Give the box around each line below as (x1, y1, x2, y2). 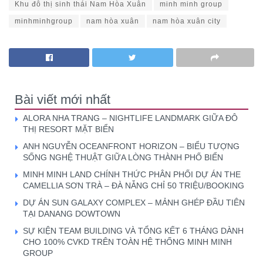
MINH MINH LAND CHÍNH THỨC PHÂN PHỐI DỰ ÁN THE (23, 169, 241, 179)
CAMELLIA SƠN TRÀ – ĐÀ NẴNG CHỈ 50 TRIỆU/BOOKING (23, 180, 244, 190)
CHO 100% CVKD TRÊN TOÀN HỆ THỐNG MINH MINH (23, 237, 232, 247)
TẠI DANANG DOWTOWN (23, 208, 125, 218)
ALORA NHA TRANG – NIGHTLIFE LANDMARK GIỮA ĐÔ (23, 113, 238, 123)
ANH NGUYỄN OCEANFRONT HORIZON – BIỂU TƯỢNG (23, 141, 240, 151)
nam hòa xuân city (153, 16, 221, 25)
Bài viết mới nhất (15, 92, 110, 107)
